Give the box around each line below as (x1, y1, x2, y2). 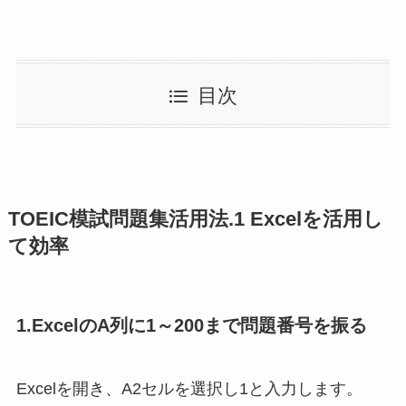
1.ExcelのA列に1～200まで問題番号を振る (15, 315, 367, 336)
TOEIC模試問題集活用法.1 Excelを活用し (7, 208, 383, 231)
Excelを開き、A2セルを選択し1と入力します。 (15, 379, 362, 398)
